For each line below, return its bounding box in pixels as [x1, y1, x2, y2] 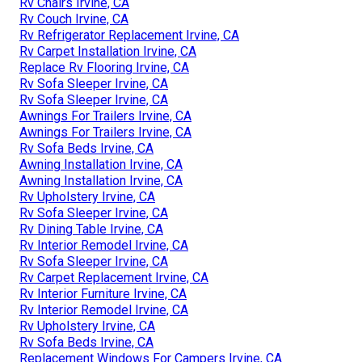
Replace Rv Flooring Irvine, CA [19, 59, 189, 75]
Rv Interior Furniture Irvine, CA [19, 285, 187, 301]
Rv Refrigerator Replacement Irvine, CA [19, 27, 239, 43]
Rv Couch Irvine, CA [19, 11, 128, 27]
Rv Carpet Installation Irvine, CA [19, 43, 196, 59]
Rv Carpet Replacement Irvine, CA [19, 269, 208, 285]
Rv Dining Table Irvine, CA [19, 221, 163, 237]
